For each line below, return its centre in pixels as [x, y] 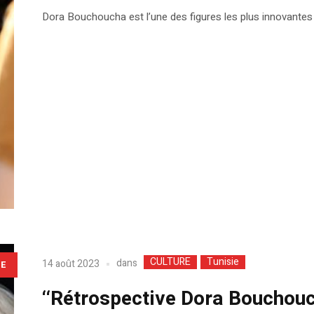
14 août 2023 [70, 264]
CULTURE [170, 262]
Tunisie [223, 262]
